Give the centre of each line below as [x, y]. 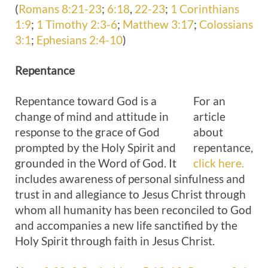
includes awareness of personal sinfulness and [130, 179]
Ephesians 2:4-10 [80, 40]
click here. [219, 163]
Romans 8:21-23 [60, 9]
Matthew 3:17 [158, 24]
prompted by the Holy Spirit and [95, 147]
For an [209, 101]
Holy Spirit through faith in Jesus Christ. [115, 241]
